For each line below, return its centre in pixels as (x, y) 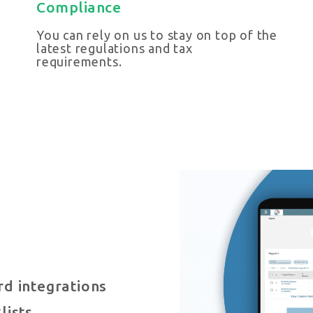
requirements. (79, 62)
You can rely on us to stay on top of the (157, 35)
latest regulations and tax (115, 49)
